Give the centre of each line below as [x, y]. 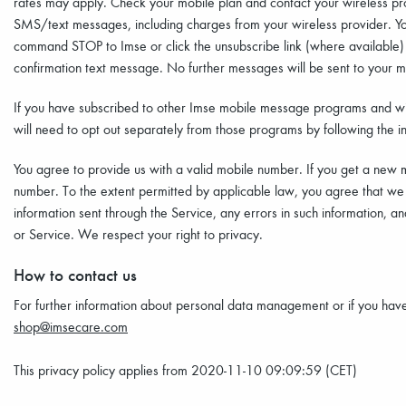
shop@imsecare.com [71, 326]
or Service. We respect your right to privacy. [140, 234]
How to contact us [75, 274]
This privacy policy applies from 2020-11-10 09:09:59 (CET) [187, 370]
